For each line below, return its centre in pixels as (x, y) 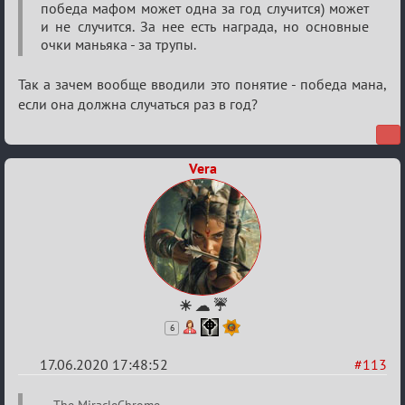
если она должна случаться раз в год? (138, 104)
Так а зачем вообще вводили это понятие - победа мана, (202, 84)
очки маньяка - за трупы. (118, 44)
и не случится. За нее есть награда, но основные (205, 26)
